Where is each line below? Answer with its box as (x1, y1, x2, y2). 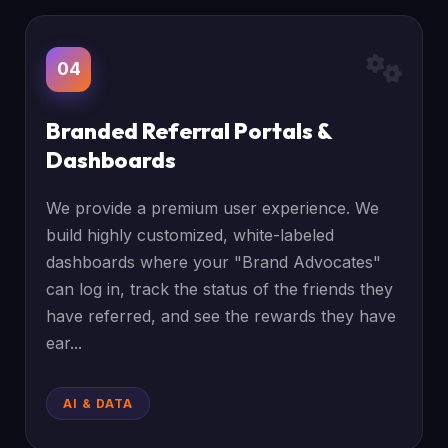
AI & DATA (63, 396, 134, 411)
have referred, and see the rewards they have (46, 306, 397, 326)
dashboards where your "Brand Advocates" (46, 252, 382, 272)
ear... (46, 333, 83, 353)
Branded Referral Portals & (46, 117, 333, 145)
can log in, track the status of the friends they (46, 279, 394, 299)
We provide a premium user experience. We (46, 198, 380, 218)
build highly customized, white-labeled (46, 225, 335, 245)
